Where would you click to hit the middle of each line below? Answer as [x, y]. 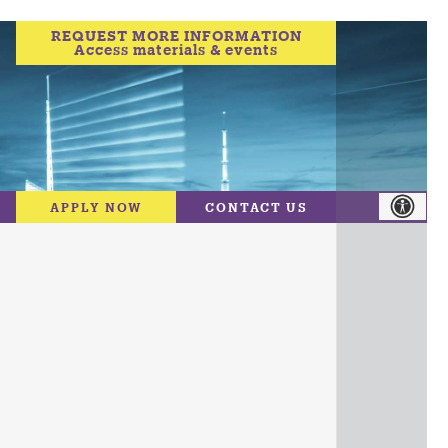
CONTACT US [256, 207]
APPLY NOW [96, 207]
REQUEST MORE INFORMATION [176, 35]
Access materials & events [176, 49]
